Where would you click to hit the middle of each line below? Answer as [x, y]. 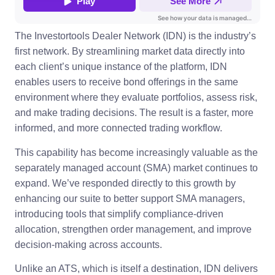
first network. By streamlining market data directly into [130, 52]
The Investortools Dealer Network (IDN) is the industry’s [135, 36]
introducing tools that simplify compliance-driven [119, 214]
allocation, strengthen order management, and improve [133, 229]
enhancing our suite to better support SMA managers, [130, 198]
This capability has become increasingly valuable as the [136, 152]
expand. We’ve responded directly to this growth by [125, 183]
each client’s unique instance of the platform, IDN [121, 67]
